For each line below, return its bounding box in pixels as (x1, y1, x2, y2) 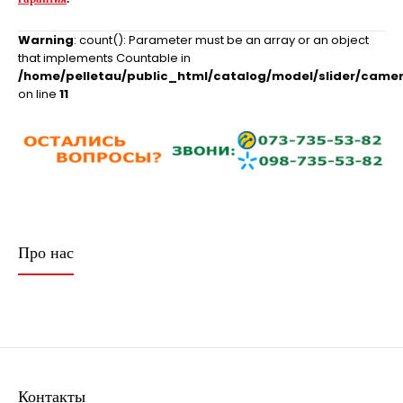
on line (18, 85, 59, 103)
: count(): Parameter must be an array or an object (74, 31, 369, 49)
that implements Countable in (18, 49, 191, 67)
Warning (18, 31, 74, 49)
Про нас (18, 241, 74, 264)
